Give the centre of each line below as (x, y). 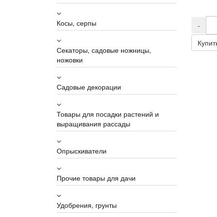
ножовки (70, 60)
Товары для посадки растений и (108, 114)
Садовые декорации (89, 87)
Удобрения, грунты (87, 205)
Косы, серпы (77, 23)
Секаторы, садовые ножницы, (104, 50)
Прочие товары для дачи (96, 178)
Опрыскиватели (82, 151)
